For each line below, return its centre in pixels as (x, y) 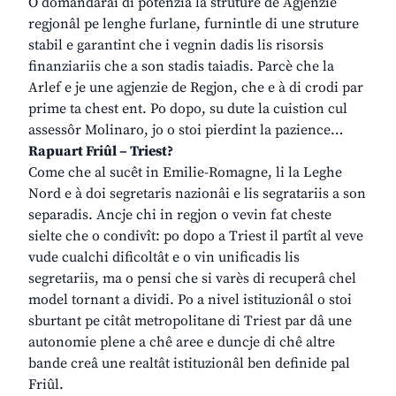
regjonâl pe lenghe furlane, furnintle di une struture (194, 24)
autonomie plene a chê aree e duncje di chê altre (182, 343)
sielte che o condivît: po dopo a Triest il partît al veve (196, 236)
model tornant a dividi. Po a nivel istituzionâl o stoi (190, 300)
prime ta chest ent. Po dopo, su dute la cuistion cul (188, 109)
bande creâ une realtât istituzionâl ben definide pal (189, 364)
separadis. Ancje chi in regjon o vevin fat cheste (180, 215)
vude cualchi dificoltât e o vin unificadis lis (164, 258)
